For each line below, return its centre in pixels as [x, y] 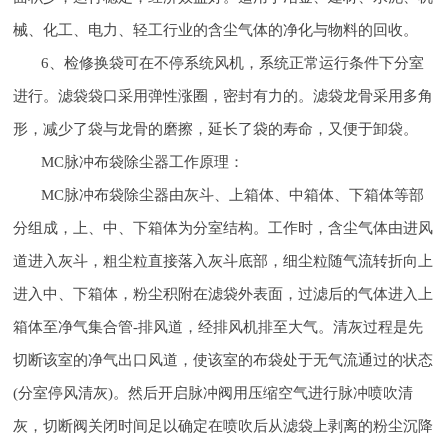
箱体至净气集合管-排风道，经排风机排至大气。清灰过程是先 [218, 326]
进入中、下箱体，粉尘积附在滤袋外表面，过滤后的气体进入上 [223, 293]
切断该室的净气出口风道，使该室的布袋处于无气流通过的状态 [223, 359]
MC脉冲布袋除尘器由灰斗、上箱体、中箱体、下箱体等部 [233, 194]
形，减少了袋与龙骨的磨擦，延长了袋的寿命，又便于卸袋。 [216, 128]
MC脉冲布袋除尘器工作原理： [143, 161]
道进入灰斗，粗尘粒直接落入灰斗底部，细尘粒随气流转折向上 [223, 260]
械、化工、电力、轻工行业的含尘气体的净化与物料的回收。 [216, 29]
